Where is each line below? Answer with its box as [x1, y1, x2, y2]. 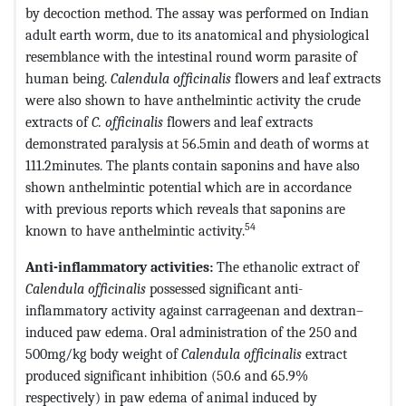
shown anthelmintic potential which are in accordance [25, 178, 352, 196]
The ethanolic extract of [217, 257, 359, 275]
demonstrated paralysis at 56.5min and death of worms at [25, 134, 369, 152]
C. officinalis [92, 112, 163, 130]
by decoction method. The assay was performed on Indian [25, 4, 369, 22]
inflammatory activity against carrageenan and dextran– [25, 301, 363, 319]
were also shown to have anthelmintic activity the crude [25, 91, 361, 109]
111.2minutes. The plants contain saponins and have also [25, 156, 360, 174]
